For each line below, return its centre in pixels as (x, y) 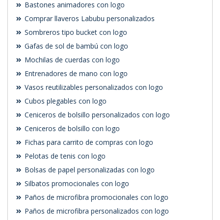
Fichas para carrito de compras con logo (88, 142)
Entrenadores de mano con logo (75, 74)
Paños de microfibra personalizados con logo (96, 211)
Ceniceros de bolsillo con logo (71, 129)
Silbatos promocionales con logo (76, 184)
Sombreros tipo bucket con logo (75, 32)
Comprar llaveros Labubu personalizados (89, 19)
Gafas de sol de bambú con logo (75, 46)
